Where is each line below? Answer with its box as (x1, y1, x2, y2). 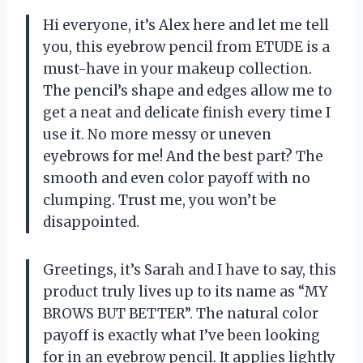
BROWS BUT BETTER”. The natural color (43, 304, 318, 322)
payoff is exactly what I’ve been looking (43, 326, 320, 344)
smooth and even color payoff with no (43, 169, 310, 187)
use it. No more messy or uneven (43, 125, 271, 143)
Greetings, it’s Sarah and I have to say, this (43, 260, 336, 279)
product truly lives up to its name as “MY (43, 282, 327, 301)
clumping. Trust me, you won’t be (43, 190, 276, 209)
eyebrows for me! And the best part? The (43, 147, 323, 165)
